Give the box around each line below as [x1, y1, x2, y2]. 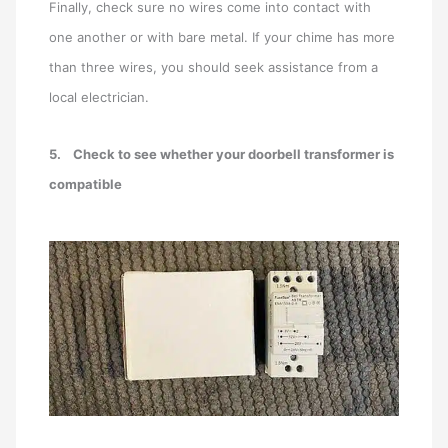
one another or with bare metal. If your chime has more [49, 29, 396, 46]
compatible [49, 175, 123, 192]
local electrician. [49, 89, 150, 106]
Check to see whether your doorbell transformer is [73, 145, 395, 162]
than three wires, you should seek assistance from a [49, 59, 379, 76]
